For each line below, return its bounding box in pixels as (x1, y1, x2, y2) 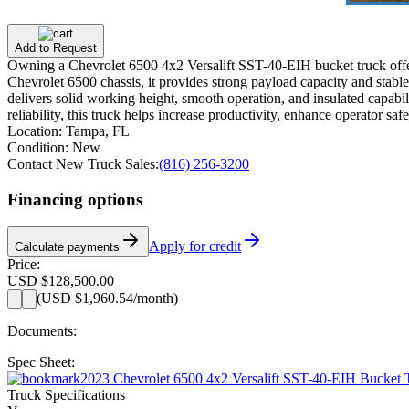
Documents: (7, 323, 77, 340)
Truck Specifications (7, 387, 125, 404)
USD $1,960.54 (41, 290, 133, 307)
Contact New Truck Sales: (7, 156, 159, 172)
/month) (133, 290, 178, 307)
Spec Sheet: (7, 354, 75, 371)
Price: (7, 257, 40, 273)
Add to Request (15, 41, 97, 55)
